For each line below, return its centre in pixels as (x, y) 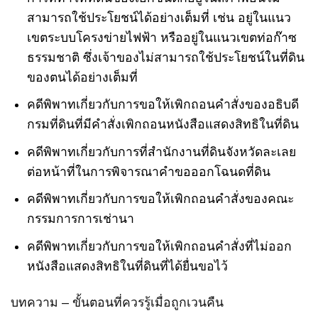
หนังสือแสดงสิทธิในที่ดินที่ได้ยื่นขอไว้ (127, 266)
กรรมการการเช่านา (80, 219)
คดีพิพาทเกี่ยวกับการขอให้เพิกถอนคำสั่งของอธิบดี (163, 105)
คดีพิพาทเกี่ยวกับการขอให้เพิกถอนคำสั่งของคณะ (160, 199)
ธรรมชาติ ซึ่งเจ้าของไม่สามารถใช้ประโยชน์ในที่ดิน (165, 57)
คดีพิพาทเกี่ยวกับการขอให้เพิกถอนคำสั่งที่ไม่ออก (159, 246)
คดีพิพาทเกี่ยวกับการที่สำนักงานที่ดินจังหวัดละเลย (161, 152)
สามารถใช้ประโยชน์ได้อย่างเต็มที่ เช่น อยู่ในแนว (159, 17)
